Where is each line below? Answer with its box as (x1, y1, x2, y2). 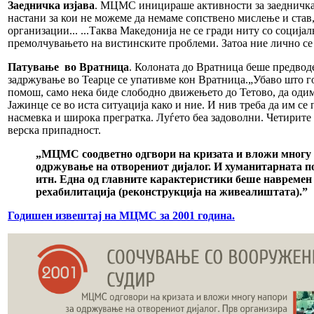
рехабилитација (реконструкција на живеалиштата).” (36, 185, 308, 198)
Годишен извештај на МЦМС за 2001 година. (8, 209, 235, 221)
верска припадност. (8, 123, 101, 136)
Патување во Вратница (8, 60, 129, 73)
